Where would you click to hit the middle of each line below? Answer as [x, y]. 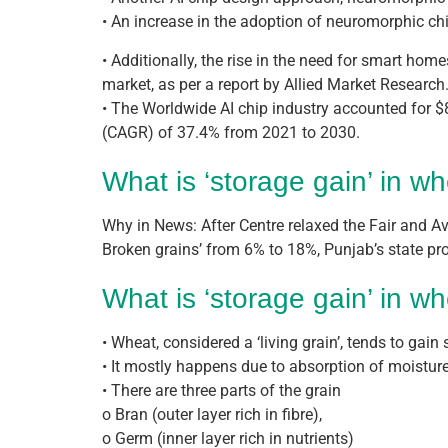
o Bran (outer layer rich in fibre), [212, 414]
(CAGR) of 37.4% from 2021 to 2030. [231, 132]
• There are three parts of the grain [221, 390]
